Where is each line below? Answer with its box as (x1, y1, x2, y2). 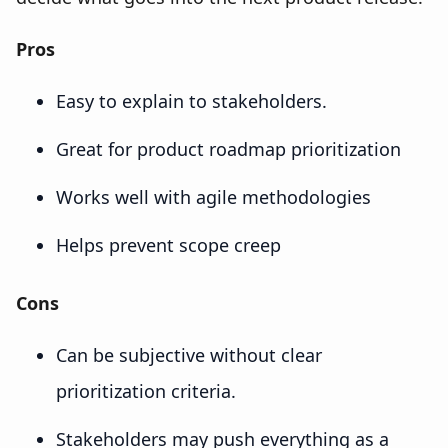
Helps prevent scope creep (56, 233, 281, 258)
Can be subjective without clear (56, 343, 322, 368)
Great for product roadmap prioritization (56, 137, 401, 162)
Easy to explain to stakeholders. (56, 89, 327, 114)
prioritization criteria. (56, 379, 236, 404)
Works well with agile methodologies (56, 185, 371, 210)
